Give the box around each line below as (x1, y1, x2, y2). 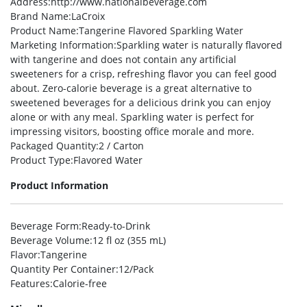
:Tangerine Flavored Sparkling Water (76, 24, 243, 37)
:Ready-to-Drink (79, 219, 150, 232)
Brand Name (10, 10, 69, 23)
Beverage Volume (10, 234, 90, 247)
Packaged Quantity (10, 139, 96, 152)
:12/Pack (116, 262, 153, 275)
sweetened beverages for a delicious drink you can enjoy (10, 96, 271, 109)
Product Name (10, 24, 76, 37)
